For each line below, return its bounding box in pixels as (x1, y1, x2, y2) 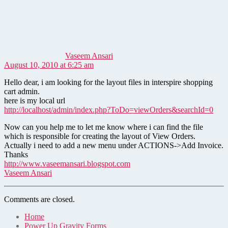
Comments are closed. (4, 195, 75, 204)
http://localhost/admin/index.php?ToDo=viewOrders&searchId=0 (4, 105, 213, 115)
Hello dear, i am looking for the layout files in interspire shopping (4, 78, 213, 87)
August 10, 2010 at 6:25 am (4, 61, 94, 70)
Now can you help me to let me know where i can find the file (4, 123, 203, 132)
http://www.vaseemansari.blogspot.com (4, 159, 130, 168)
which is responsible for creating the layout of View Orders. (4, 132, 195, 141)
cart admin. (4, 87, 40, 96)
